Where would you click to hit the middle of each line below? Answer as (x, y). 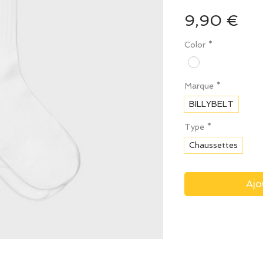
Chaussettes (213, 145)
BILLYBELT (211, 104)
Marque (199, 86)
